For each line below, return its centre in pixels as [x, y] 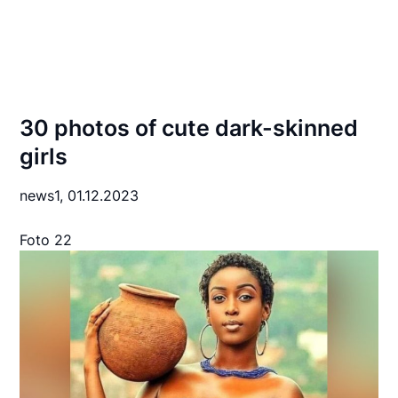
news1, [44, 195]
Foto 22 [46, 240]
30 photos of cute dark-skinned [189, 128]
